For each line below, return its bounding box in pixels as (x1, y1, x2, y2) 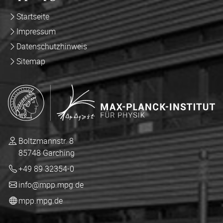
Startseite (16, 10, 49, 22)
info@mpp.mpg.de (18, 179, 84, 190)
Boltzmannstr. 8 (18, 135, 74, 146)
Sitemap (16, 55, 45, 67)
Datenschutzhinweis (16, 40, 87, 52)
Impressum (16, 25, 56, 37)
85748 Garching (18, 147, 75, 158)
